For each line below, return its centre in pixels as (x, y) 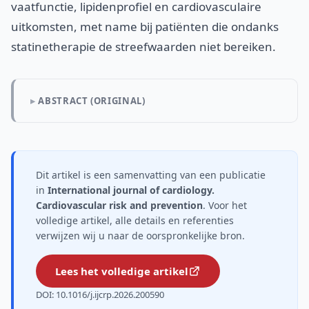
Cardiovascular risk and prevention (119, 205)
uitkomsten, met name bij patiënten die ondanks (145, 27)
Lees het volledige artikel (122, 271)
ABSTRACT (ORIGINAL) (92, 101)
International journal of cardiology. (131, 190)
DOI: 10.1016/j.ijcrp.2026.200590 (100, 295)
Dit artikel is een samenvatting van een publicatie (151, 175)
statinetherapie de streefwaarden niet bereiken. (143, 47)
